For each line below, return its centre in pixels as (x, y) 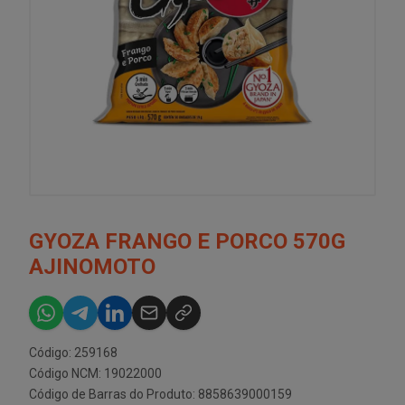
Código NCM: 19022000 (95, 373)
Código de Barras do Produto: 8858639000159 (160, 394)
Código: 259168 (73, 353)
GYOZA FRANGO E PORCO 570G (187, 241)
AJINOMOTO (92, 267)
